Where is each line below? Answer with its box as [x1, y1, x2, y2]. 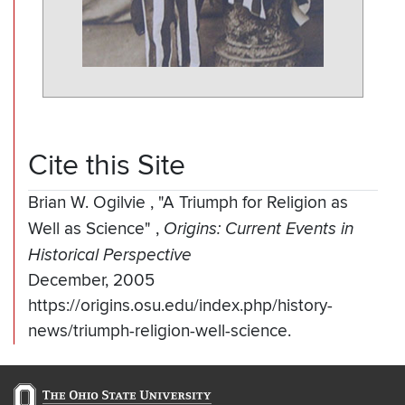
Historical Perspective [28, 245, 192, 266]
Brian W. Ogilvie [28, 193, 150, 214]
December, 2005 [28, 270, 155, 292]
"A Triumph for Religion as [158, 193, 348, 214]
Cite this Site [28, 148, 185, 184]
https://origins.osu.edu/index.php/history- [28, 296, 333, 317]
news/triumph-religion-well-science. [28, 321, 291, 343]
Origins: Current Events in [164, 219, 353, 240]
